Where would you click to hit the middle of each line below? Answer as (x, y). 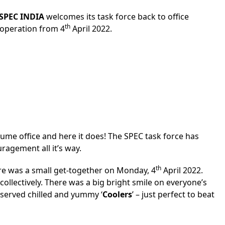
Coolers (117, 194)
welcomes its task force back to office (117, 17)
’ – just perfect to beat (173, 194)
